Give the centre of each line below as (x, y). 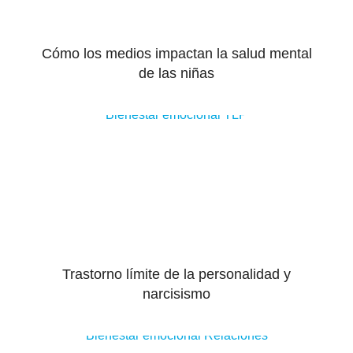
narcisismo (176, 294)
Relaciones (236, 335)
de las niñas (176, 73)
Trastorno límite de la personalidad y (176, 274)
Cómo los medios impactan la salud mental (176, 54)
